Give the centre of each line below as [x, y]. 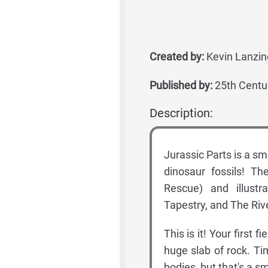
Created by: [176, 57]
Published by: [181, 85]
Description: [181, 113]
